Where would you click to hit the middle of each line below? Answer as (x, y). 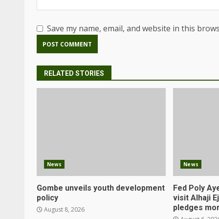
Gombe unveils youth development (101, 188)
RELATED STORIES (74, 73)
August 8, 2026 (64, 209)
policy (47, 198)
